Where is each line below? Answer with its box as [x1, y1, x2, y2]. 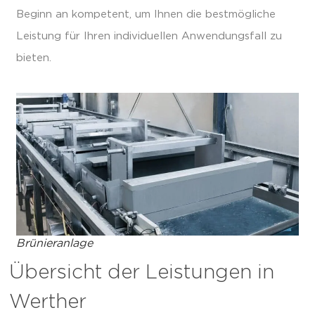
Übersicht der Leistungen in [9, 262, 274, 283]
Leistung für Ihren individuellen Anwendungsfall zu [16, 30, 282, 41]
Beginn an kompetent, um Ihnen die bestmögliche [16, 8, 276, 20]
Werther [9, 292, 86, 312]
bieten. [16, 52, 51, 63]
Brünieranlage [16, 237, 93, 249]
